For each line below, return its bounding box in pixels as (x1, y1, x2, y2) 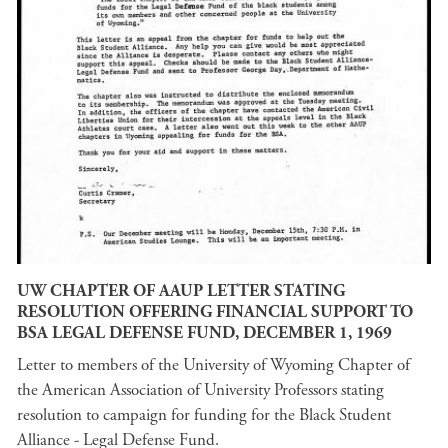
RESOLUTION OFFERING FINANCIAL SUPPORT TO (17, 301, 413, 324)
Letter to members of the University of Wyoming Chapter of (17, 353, 410, 376)
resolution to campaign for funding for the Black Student (17, 403, 391, 426)
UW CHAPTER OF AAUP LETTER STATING (17, 280, 345, 303)
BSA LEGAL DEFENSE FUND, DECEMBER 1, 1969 (17, 322, 392, 345)
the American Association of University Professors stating (17, 378, 384, 401)
